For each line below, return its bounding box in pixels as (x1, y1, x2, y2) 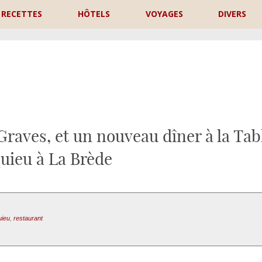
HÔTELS (77, 8, 110, 19)
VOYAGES (145, 8, 183, 19)
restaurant (13, 215, 43, 222)
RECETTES (1, 8, 43, 19)
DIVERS (218, 8, 247, 19)
